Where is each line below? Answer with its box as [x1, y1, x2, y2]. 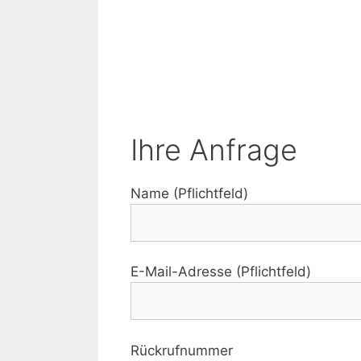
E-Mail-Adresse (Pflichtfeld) [131, 263, 311, 280]
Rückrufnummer [131, 342, 233, 359]
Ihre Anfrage [131, 131, 297, 168]
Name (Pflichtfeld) [131, 185, 248, 201]
